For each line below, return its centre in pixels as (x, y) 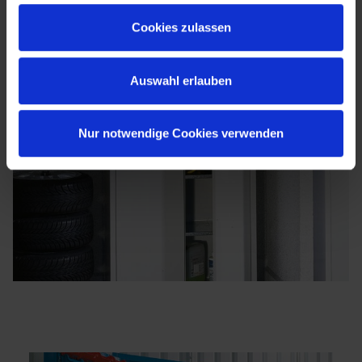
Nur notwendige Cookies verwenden (181, 133)
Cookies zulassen (181, 27)
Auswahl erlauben (181, 80)
